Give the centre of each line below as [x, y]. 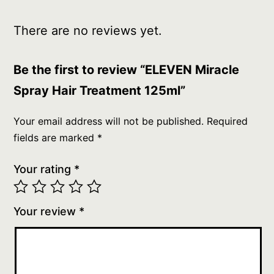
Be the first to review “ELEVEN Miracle [127, 70]
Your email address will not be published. [109, 121]
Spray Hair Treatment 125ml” [100, 91]
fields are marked [56, 138]
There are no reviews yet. [88, 31]
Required [228, 121]
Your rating [44, 169]
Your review [46, 212]
